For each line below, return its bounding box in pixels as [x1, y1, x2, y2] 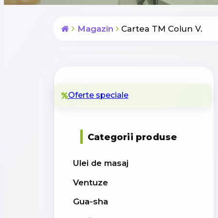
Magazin [77, 23, 113, 34]
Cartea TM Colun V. [121, 23, 203, 34]
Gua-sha [73, 197, 108, 207]
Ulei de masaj [73, 158, 128, 168]
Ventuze [73, 177, 108, 187]
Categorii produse [88, 131, 178, 143]
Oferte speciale [68, 90, 128, 100]
